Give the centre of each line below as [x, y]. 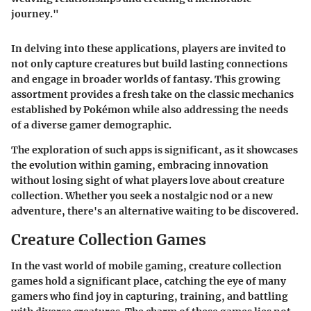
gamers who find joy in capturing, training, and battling [150, 297]
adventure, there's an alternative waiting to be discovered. [155, 211]
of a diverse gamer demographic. [91, 125]
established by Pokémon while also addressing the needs [150, 109]
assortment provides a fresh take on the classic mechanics [152, 94]
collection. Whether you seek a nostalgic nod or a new [142, 195]
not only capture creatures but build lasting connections [149, 64]
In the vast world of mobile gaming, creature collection [146, 266]
